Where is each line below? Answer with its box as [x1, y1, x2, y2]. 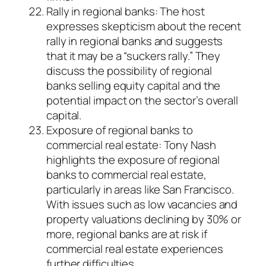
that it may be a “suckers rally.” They [46, 48, 221, 64]
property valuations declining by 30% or [46, 211, 242, 227]
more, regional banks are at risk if [46, 226, 207, 242]
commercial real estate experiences [46, 241, 223, 257]
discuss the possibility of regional [46, 63, 212, 79]
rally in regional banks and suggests [46, 33, 223, 49]
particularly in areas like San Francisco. [46, 182, 234, 198]
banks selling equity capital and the [46, 78, 221, 94]
